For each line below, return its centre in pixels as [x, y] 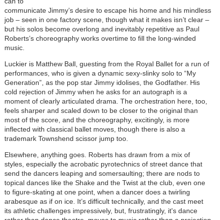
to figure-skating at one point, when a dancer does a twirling [97, 192]
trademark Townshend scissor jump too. [66, 138]
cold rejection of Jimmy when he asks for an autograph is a [96, 92]
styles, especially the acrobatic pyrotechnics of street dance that [103, 164]
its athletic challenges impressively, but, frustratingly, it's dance [101, 210]
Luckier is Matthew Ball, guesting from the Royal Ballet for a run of [107, 64]
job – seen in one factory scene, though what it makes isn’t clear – [107, 19]
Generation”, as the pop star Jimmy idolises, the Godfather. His [102, 82]
